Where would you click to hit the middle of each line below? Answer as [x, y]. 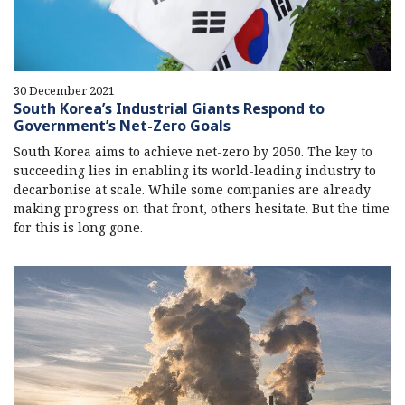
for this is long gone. [78, 227]
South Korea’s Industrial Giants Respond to [169, 108]
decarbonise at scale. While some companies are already [192, 189]
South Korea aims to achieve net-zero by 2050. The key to [193, 151]
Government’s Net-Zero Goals [122, 125]
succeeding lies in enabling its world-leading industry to [195, 170]
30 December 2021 [64, 90]
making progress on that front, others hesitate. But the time [202, 208]
